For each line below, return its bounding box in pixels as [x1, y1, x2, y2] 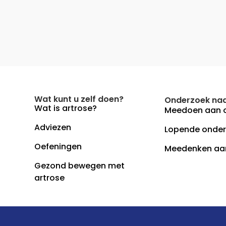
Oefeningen [34, 140, 82, 152]
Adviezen [34, 121, 72, 133]
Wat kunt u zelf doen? [34, 93, 124, 105]
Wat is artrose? [34, 102, 97, 114]
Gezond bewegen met [34, 159, 125, 172]
